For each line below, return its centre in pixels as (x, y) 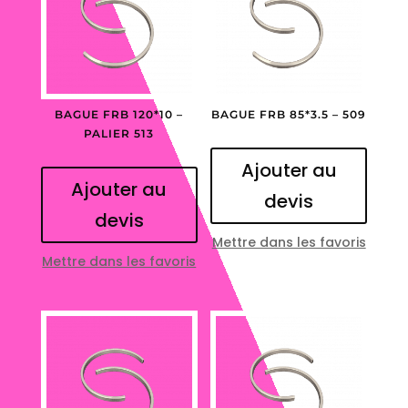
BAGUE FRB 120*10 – (119, 115)
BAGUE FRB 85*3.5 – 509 (289, 115)
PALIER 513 (119, 134)
